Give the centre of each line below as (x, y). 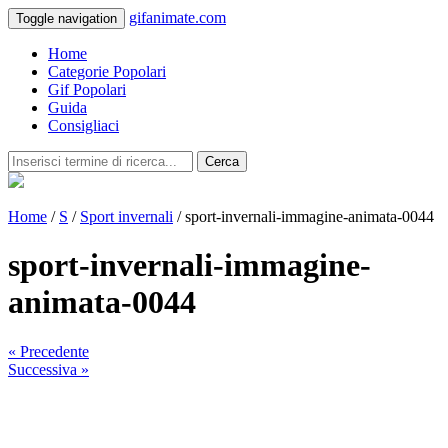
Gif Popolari (87, 89)
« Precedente (48, 351)
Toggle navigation (66, 18)
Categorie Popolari (107, 71)
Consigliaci (83, 125)
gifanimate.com (177, 17)
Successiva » (48, 369)
